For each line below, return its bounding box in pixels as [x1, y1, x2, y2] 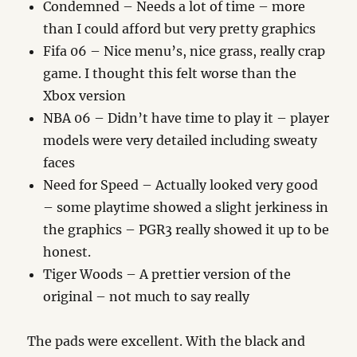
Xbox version [43, 88, 127, 104]
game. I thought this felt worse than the [43, 65, 297, 82]
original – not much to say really [43, 288, 250, 305]
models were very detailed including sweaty [43, 132, 318, 149]
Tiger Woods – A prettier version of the [43, 266, 292, 283]
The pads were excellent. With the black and [27, 333, 306, 350]
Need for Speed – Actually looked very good [43, 177, 319, 194]
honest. [43, 244, 92, 261]
